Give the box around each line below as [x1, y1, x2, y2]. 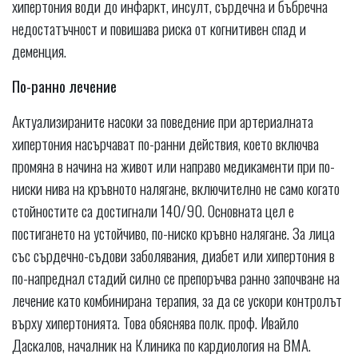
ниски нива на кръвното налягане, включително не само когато [12, 177, 340, 200]
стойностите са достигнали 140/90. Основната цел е [12, 199, 294, 222]
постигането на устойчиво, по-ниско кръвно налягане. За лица [12, 221, 335, 245]
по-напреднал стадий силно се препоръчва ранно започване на [12, 266, 340, 289]
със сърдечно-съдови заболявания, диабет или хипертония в [12, 244, 335, 267]
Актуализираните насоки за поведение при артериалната [12, 109, 313, 133]
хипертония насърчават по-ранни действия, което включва [12, 132, 319, 155]
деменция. [12, 39, 66, 62]
